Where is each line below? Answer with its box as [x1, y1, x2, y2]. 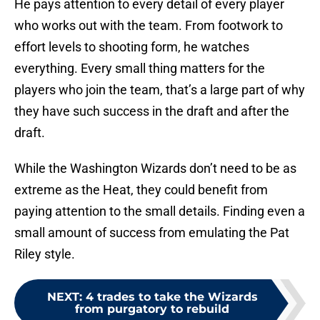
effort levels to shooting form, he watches [14, 39, 249, 55]
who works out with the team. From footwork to [14, 18, 283, 34]
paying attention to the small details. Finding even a [14, 204, 305, 219]
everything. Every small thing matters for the [14, 61, 265, 76]
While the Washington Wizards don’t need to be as [14, 161, 296, 176]
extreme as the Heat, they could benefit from [14, 182, 268, 198]
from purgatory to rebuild [75, 302, 229, 316]
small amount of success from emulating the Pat [14, 225, 289, 241]
